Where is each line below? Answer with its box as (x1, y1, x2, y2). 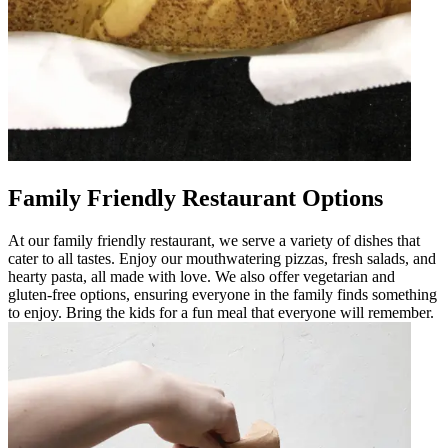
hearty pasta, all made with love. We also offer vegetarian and (8, 267, 395, 285)
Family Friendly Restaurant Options (8, 184, 383, 211)
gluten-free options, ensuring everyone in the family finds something (8, 285, 437, 303)
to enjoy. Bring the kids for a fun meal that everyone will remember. (8, 303, 434, 321)
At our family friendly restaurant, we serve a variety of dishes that (8, 231, 420, 249)
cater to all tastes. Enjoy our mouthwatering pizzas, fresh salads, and (8, 249, 436, 267)
